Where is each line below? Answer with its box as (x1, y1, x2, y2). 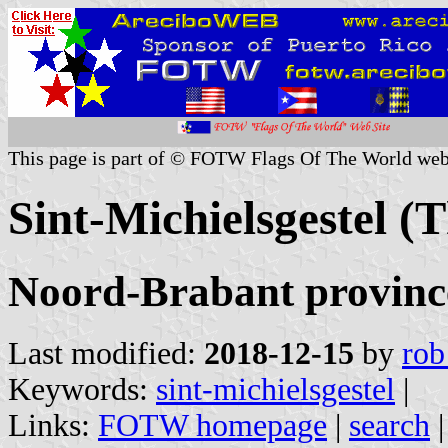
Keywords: (8, 371, 156, 407)
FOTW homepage (98, 407, 327, 443)
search (349, 407, 430, 443)
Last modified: (8, 335, 204, 371)
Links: (8, 407, 98, 443)
